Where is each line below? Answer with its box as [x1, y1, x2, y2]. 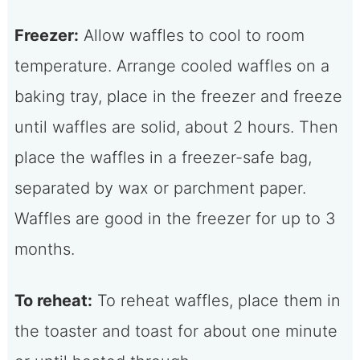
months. [14, 239, 75, 259]
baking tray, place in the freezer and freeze [14, 86, 342, 106]
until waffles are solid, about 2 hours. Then [14, 117, 338, 137]
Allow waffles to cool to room [78, 25, 305, 45]
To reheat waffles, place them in [92, 290, 341, 310]
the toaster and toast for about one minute [14, 321, 337, 341]
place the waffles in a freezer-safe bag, [14, 147, 312, 167]
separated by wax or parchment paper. [14, 178, 306, 198]
